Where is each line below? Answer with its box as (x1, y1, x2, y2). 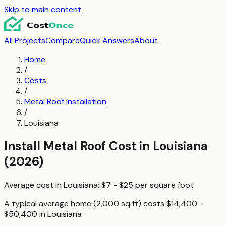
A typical (4, 198, 39, 209)
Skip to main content (4, 4, 81, 15)
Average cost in (4, 179, 64, 190)
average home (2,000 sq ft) (39, 198, 141, 209)
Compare (45, 35, 80, 46)
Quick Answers (80, 35, 134, 46)
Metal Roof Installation (24, 96, 106, 107)
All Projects (4, 35, 45, 46)
